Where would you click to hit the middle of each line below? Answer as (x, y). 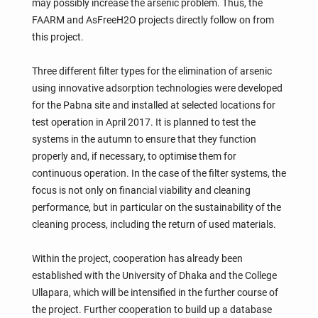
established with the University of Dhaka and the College (154, 275)
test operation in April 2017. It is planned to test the (143, 122)
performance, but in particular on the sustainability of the (156, 207)
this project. (57, 37)
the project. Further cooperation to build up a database (152, 309)
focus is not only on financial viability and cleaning (141, 190)
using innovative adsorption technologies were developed (157, 88)
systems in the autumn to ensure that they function (144, 139)
